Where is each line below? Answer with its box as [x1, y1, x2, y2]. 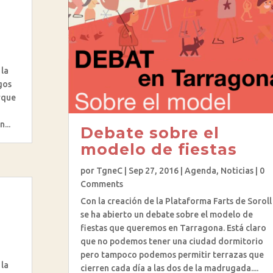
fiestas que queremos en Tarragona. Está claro [80, 222, 266, 233]
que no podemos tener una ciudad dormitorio [80, 236, 263, 246]
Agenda [184, 165, 216, 175]
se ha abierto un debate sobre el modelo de [80, 209, 253, 219]
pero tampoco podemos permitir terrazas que [80, 249, 264, 260]
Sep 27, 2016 [128, 165, 179, 175]
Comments [80, 179, 123, 189]
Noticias [220, 165, 253, 175]
